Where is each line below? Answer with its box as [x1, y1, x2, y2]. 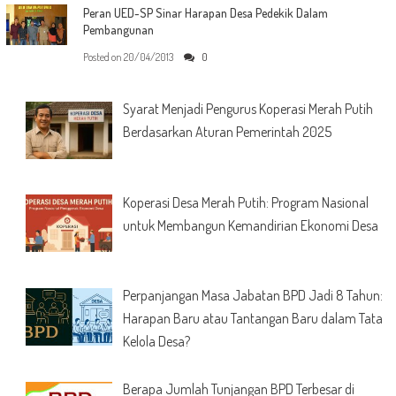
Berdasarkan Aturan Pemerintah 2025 [122, 122, 331, 141]
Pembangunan [82, 21, 154, 37]
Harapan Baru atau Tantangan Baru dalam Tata [122, 309, 383, 328]
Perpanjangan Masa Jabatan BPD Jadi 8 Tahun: [122, 286, 383, 305]
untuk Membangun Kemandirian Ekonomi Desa [122, 216, 378, 234]
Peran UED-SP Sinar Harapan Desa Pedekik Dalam [82, 4, 328, 20]
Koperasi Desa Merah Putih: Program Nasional [122, 193, 369, 211]
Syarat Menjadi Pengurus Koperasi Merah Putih [122, 99, 373, 118]
